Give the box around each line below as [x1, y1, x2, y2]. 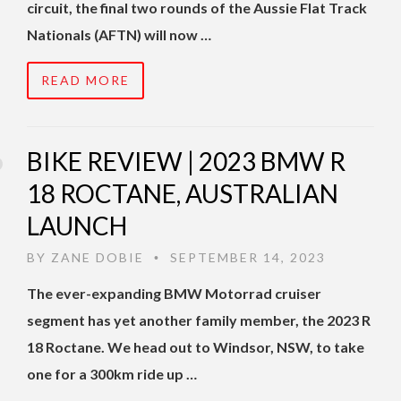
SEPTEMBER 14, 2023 [166, 250, 326, 266]
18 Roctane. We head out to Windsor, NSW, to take [27, 338, 364, 356]
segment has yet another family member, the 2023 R [27, 311, 371, 329]
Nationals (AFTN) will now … [27, 26, 211, 44]
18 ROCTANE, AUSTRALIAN [27, 178, 338, 209]
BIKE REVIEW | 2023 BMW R [27, 146, 346, 177]
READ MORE [41, 73, 130, 89]
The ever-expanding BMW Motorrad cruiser [27, 285, 321, 303]
